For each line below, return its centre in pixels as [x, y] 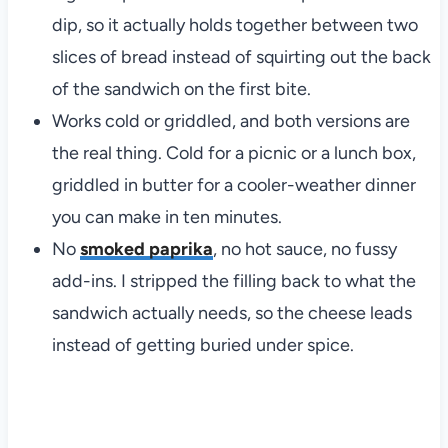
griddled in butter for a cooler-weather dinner [233, 184]
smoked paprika [146, 248]
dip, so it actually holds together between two [234, 24]
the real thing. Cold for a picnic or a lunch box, [233, 152]
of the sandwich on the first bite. [181, 88]
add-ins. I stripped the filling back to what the [233, 280]
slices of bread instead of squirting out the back [241, 56]
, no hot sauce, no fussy [304, 248]
